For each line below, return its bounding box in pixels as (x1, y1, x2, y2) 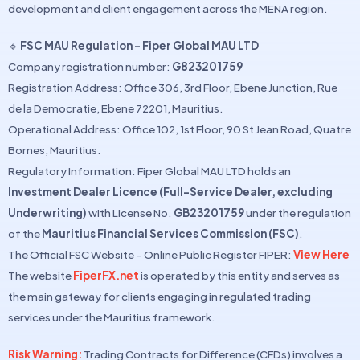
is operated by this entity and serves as (139, 268, 340, 282)
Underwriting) (8, 205, 87, 219)
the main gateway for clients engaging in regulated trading (8, 288, 311, 303)
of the (8, 226, 42, 240)
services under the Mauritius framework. (8, 309, 215, 324)
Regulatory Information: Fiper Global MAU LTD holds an (8, 163, 291, 178)
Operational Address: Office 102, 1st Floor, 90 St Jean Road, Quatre (8, 121, 351, 136)
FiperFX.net (73, 268, 139, 282)
